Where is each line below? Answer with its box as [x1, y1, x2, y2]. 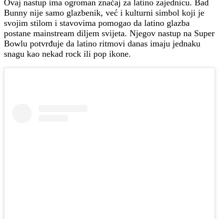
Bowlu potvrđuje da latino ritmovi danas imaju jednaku [4, 39, 200, 49]
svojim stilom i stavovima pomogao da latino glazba [4, 18, 190, 28]
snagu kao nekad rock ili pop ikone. [4, 49, 131, 59]
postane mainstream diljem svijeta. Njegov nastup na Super [4, 28, 215, 39]
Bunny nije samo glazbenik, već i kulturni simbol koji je [4, 8, 204, 18]
